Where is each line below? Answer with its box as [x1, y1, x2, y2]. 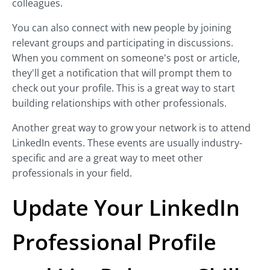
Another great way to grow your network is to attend [12, 121, 251, 135]
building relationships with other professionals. [12, 96, 227, 110]
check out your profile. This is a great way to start [12, 81, 235, 95]
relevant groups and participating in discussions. [12, 36, 233, 50]
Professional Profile [12, 227, 216, 257]
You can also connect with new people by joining [12, 21, 231, 35]
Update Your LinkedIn [12, 193, 240, 223]
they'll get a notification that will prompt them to [12, 66, 232, 80]
